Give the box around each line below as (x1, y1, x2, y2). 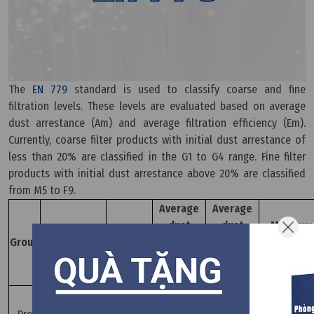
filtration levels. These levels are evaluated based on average (8, 100, 306, 114)
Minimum (270, 219, 313, 233)
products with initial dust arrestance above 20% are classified (8, 167, 306, 181)
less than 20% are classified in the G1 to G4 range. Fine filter (8, 150, 306, 164)
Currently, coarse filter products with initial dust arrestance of (8, 133, 306, 147)
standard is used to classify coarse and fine (67, 83, 306, 97)
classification (41, 244, 105, 258)
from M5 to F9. (8, 184, 76, 198)
